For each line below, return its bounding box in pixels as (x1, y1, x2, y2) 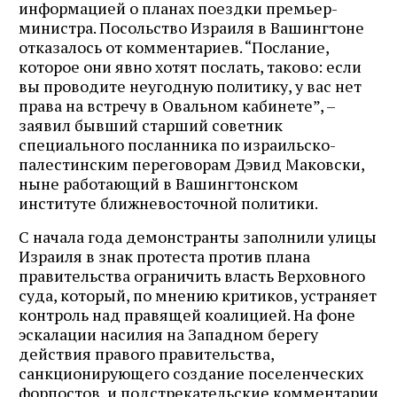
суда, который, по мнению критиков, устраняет (19, 284, 377, 306)
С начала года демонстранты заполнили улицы (19, 225, 377, 247)
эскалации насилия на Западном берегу (19, 323, 318, 345)
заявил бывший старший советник (19, 113, 283, 136)
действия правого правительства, (19, 342, 274, 364)
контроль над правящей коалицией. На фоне (19, 303, 355, 325)
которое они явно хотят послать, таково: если (19, 55, 362, 77)
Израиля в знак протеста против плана (19, 245, 310, 267)
